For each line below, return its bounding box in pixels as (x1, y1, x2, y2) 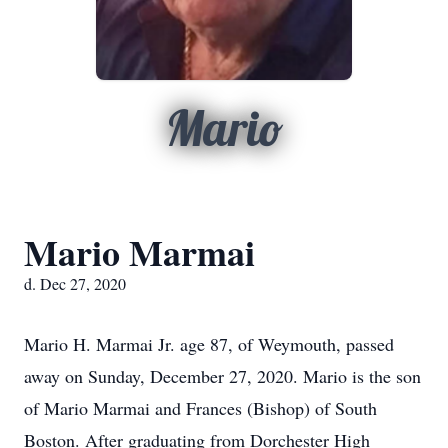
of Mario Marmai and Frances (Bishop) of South (24, 396, 377, 420)
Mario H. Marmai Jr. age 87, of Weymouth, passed (24, 332, 394, 356)
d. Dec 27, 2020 (24, 273, 126, 294)
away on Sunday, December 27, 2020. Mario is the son (24, 364, 421, 388)
